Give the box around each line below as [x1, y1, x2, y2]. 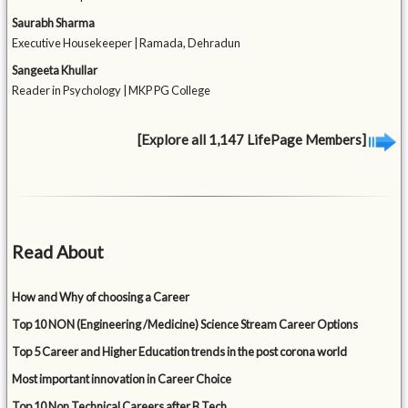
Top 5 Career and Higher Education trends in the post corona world [12, 343, 348, 359]
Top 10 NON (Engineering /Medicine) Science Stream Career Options [12, 316, 359, 331]
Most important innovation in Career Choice [12, 371, 232, 386]
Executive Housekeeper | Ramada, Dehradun [12, 36, 241, 51]
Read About [12, 240, 105, 262]
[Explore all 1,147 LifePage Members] [137, 131, 369, 148]
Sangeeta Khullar [12, 63, 98, 78]
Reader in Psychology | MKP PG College [12, 83, 211, 98]
